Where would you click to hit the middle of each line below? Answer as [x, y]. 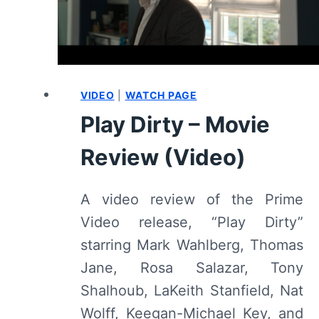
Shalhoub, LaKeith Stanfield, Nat [192, 291]
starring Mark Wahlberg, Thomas [192, 245]
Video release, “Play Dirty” [192, 223]
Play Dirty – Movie [175, 125]
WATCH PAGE [161, 95]
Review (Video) [163, 157]
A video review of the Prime [192, 200]
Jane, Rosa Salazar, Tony [192, 268]
